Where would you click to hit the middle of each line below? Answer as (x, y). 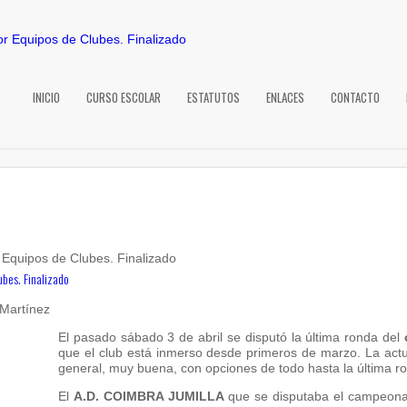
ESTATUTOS (213, 97)
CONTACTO (355, 97)
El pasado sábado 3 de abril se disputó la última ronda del (231, 337)
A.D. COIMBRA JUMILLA (149, 396)
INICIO (46, 97)
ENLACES (285, 97)
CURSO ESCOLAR (124, 97)
